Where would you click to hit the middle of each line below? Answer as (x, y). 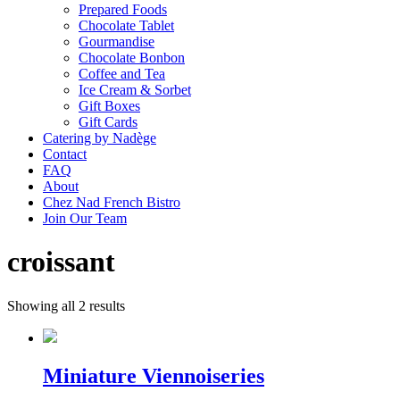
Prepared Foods (123, 9)
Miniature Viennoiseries (154, 375)
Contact (65, 154)
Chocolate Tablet (126, 25)
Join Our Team (85, 218)
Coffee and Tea (122, 74)
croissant (61, 262)
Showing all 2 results (66, 305)
